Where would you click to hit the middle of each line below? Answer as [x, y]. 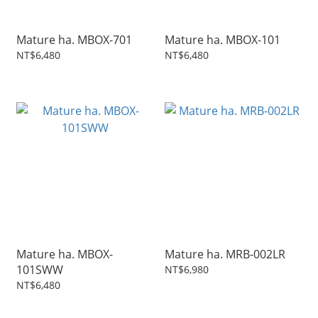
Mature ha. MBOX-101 [223, 40]
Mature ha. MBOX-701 [74, 40]
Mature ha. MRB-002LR [225, 254]
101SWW [40, 270]
